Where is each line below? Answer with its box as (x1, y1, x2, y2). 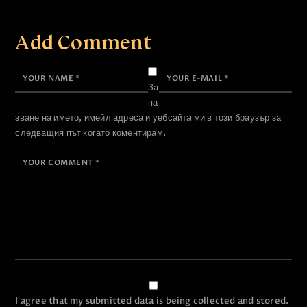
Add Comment (15, 29, 152, 55)
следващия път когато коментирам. (15, 127, 167, 140)
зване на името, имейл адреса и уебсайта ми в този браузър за (15, 112, 282, 125)
